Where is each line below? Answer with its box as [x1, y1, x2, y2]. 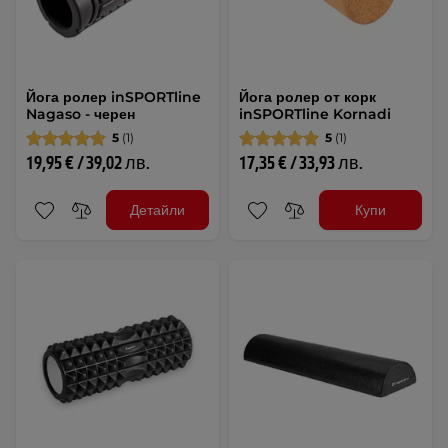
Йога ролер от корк [239, 88, 376, 107]
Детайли [130, 200, 186, 219]
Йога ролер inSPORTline [26, 88, 201, 107]
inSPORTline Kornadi [239, 105, 391, 124]
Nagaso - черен [26, 105, 135, 124]
